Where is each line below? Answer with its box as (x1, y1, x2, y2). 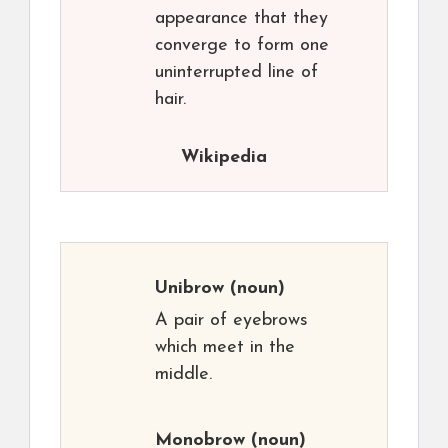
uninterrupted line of (155, 63, 318, 82)
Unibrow (155, 279, 224, 298)
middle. (155, 365, 212, 384)
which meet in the (155, 338, 295, 357)
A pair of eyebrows (155, 311, 308, 330)
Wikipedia (181, 148, 267, 167)
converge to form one (155, 36, 329, 55)
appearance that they (155, 9, 328, 28)
